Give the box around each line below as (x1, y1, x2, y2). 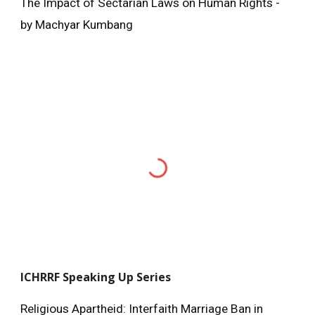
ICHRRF (20, 269, 63, 285)
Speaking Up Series (63, 269, 172, 285)
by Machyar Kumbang (20, 18, 134, 32)
